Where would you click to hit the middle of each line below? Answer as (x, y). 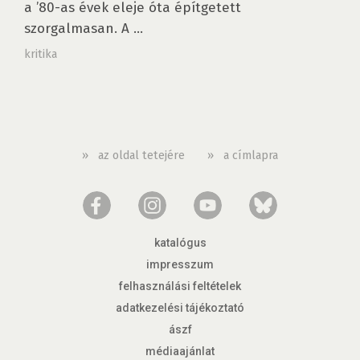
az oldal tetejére (141, 155)
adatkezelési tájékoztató (180, 308)
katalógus (180, 243)
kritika (41, 54)
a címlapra (251, 155)
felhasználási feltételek (180, 286)
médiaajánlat (180, 351)
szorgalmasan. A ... (84, 29)
